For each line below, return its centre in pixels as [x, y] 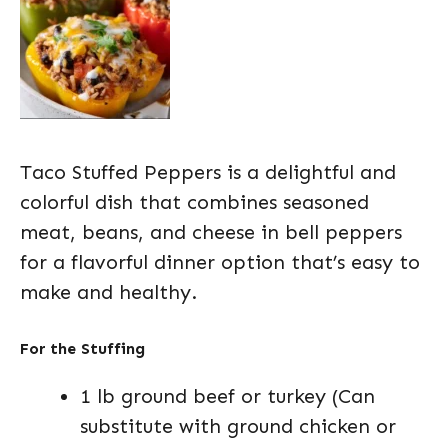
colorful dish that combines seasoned [194, 202]
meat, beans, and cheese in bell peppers [211, 232]
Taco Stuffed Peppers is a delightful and [208, 172]
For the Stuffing [82, 348]
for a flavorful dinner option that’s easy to [220, 262]
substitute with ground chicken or [238, 426]
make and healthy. [108, 292]
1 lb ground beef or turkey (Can [227, 396]
